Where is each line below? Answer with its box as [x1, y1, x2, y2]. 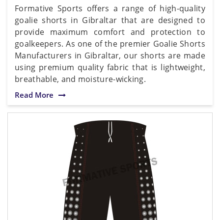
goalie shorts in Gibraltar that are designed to [15, 14, 205, 26]
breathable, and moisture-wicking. [15, 73, 146, 84]
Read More [15, 89, 54, 100]
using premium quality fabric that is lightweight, [15, 61, 205, 73]
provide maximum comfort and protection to [15, 26, 205, 37]
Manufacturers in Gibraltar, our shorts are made [15, 50, 205, 61]
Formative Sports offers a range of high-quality [15, 2, 205, 14]
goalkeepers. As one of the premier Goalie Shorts [15, 38, 205, 49]
